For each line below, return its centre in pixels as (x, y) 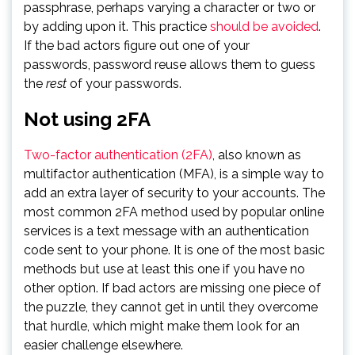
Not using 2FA (87, 119)
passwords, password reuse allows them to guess (170, 64)
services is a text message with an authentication (166, 231)
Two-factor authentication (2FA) (118, 155)
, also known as (257, 155)
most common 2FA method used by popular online (174, 212)
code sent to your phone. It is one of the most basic (174, 250)
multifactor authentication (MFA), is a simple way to (174, 174)
